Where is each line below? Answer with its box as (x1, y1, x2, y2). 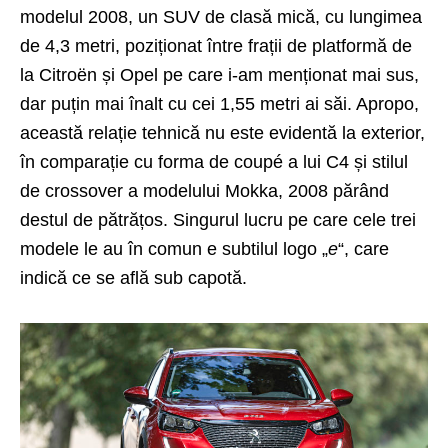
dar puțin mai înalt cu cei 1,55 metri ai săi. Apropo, (20, 93, 419, 114)
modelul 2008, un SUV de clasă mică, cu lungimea (20, 6, 422, 27)
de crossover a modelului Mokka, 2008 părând (20, 180, 389, 201)
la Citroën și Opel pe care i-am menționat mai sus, (20, 64, 419, 85)
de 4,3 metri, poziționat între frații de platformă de (20, 35, 412, 56)
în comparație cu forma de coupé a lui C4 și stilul (20, 151, 408, 172)
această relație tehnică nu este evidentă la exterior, (20, 122, 425, 143)
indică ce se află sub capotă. (20, 267, 247, 288)
